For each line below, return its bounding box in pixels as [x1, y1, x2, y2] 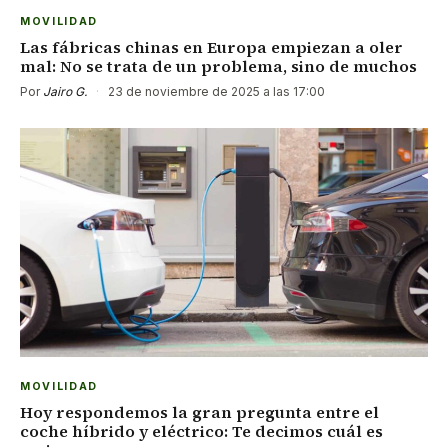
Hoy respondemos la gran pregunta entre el [20, 401, 379, 424]
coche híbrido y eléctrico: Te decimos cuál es [20, 420, 383, 443]
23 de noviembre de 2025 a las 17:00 [105, 83, 325, 99]
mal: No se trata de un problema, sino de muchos [20, 54, 417, 77]
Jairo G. [43, 83, 87, 99]
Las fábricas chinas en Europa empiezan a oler [20, 35, 403, 58]
